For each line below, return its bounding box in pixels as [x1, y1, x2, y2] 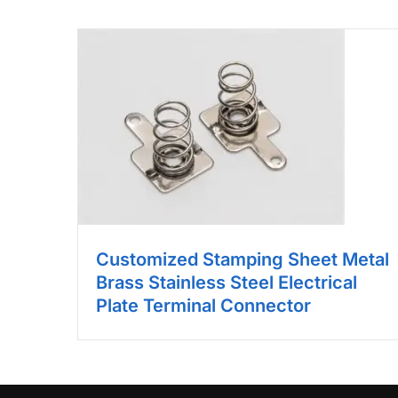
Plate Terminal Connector [96, 295, 311, 317]
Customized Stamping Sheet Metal [96, 249, 389, 271]
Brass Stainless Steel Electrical [96, 272, 357, 294]
